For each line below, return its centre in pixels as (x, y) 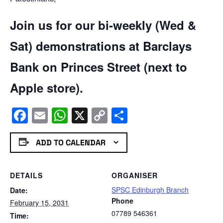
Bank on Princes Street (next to (99, 66)
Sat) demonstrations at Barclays (101, 46)
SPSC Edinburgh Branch (150, 190)
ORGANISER (135, 175)
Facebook (63, 115)
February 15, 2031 (39, 203)
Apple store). (47, 87)
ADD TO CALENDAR (70, 142)
